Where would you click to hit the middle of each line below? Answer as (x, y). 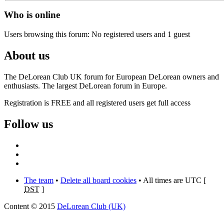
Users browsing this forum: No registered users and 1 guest (97, 34)
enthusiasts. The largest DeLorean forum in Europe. (85, 85)
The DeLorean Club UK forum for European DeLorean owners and (111, 76)
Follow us (28, 124)
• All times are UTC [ (171, 180)
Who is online (32, 15)
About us (27, 55)
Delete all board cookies (98, 180)
